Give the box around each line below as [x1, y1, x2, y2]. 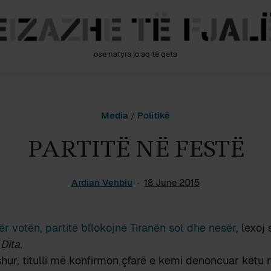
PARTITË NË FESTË [27, 134, 244, 164]
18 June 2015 [144, 177, 200, 188]
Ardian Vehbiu [71, 177, 132, 188]
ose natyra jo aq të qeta [94, 49, 177, 60]
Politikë [137, 109, 170, 121]
